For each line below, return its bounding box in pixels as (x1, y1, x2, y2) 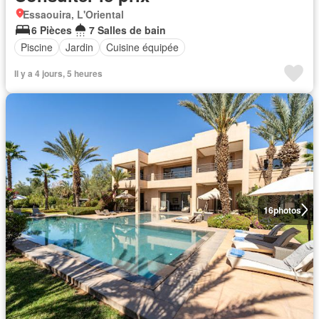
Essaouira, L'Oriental (23, 6, 124, 21)
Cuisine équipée (106, 40, 179, 54)
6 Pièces (31, 22, 72, 37)
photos (273, 203, 301, 216)
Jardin (66, 40, 93, 54)
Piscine (21, 40, 53, 54)
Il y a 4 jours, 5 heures (14, 66, 103, 80)
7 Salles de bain (89, 22, 166, 37)
